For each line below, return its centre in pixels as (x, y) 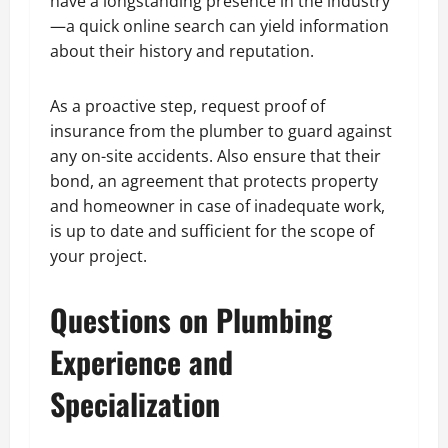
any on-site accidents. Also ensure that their (215, 155)
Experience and (141, 361)
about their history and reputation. (182, 50)
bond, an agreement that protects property (214, 180)
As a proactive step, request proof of (187, 105)
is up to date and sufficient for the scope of (212, 230)
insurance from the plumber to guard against (221, 130)
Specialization (135, 403)
